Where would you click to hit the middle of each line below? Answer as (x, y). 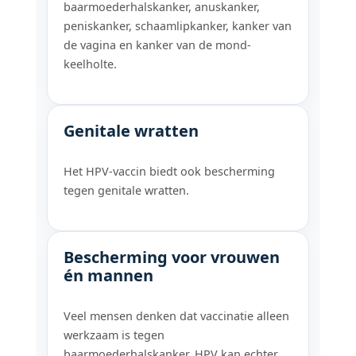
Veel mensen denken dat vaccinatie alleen (177, 315)
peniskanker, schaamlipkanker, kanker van (178, 25)
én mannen (109, 275)
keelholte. (91, 64)
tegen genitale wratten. (127, 190)
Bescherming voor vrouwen (172, 257)
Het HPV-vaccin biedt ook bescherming (170, 171)
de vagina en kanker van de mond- (158, 44)
